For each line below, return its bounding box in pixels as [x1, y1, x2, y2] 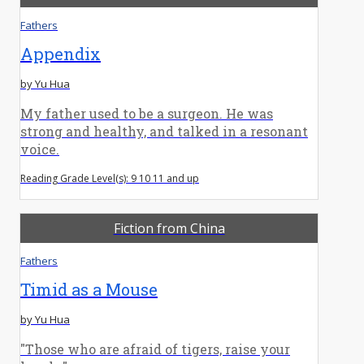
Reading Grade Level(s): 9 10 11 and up [20, 171, 199, 185]
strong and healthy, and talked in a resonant [20, 122, 308, 140]
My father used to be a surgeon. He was [20, 104, 273, 122]
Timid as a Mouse [20, 278, 158, 300]
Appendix [20, 42, 101, 64]
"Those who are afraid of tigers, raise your [20, 340, 290, 357]
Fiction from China [113, 219, 225, 237]
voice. [20, 140, 59, 158]
